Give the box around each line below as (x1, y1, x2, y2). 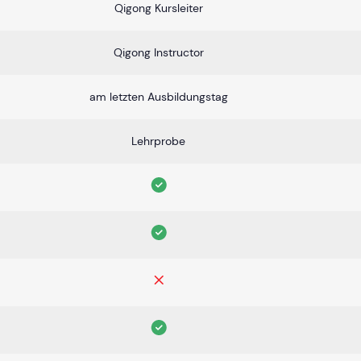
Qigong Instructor (113, 44, 204, 60)
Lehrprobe (131, 133, 185, 148)
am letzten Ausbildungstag (89, 89, 228, 104)
